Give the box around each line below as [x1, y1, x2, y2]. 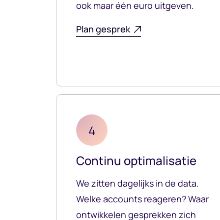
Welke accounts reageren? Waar [76, 193, 209, 205]
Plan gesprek [76, 23, 130, 35]
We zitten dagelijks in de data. [76, 177, 199, 190]
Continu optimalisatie [76, 152, 196, 169]
